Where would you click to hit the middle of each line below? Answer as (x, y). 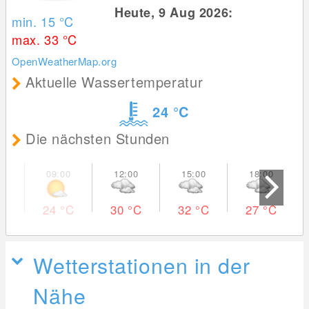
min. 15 (36, 22)
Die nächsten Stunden (98, 139)
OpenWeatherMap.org (64, 61)
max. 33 (37, 40)
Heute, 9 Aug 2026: (176, 12)
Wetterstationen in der (142, 265)
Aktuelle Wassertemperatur (114, 82)
